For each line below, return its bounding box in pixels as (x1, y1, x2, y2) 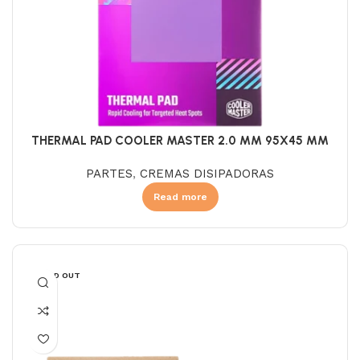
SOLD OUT (37, 270, 80, 280)
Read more (153, 190, 207, 202)
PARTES (86, 166, 133, 181)
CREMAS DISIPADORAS (140, 166, 274, 181)
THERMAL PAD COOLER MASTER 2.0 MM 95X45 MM (31, 133, 329, 148)
